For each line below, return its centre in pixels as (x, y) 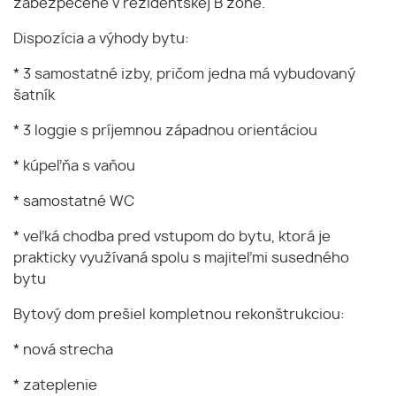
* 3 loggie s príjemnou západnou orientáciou (165, 131)
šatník (34, 96)
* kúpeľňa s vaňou (74, 167)
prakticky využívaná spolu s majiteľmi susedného (181, 259)
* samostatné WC (74, 202)
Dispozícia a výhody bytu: (101, 39)
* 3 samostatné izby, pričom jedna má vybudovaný (184, 75)
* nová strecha (63, 350)
